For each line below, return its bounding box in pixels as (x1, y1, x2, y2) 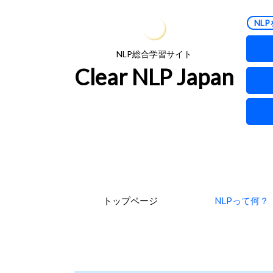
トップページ (102, 194, 158, 206)
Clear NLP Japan (74, 63, 234, 90)
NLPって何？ (214, 194, 269, 206)
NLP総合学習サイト (116, 49, 192, 59)
